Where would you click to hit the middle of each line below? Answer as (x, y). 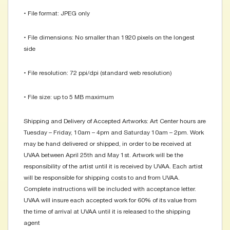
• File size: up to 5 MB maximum (69, 97)
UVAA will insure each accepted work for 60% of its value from (110, 200)
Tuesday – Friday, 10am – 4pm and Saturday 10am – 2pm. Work (114, 133)
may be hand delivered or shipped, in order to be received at (108, 144)
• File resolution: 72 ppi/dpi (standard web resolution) (98, 73)
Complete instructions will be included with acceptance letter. (110, 189)
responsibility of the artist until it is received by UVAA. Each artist (113, 167)
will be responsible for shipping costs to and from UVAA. (102, 178)
